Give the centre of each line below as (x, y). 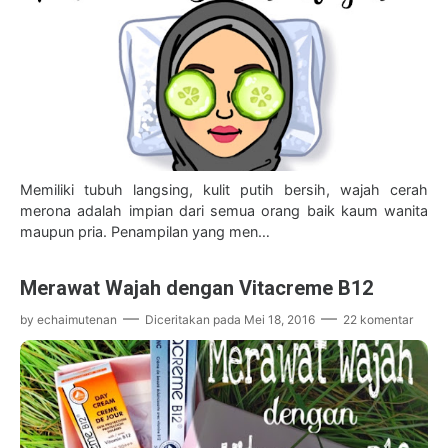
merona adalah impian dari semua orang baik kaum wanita (224, 211)
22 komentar (378, 320)
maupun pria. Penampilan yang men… (145, 232)
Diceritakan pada (194, 320)
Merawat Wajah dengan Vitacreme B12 (196, 288)
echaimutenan (77, 320)
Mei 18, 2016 (279, 320)
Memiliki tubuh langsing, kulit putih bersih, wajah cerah (224, 190)
